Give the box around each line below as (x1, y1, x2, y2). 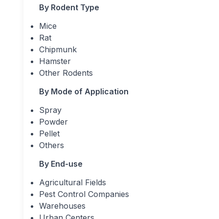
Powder (39, 117, 68, 127)
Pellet (39, 129, 60, 138)
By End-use (39, 159, 83, 169)
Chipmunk (39, 44, 77, 54)
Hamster (39, 56, 71, 66)
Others (39, 140, 64, 150)
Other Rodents (39, 68, 93, 78)
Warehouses (39, 201, 86, 211)
